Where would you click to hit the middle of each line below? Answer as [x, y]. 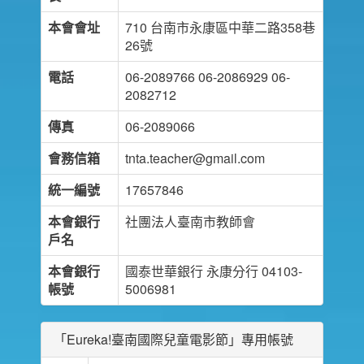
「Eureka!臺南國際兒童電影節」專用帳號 [173, 339]
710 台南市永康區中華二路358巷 [220, 27]
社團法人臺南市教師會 [190, 221]
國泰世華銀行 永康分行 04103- [214, 271]
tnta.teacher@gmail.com [195, 158]
